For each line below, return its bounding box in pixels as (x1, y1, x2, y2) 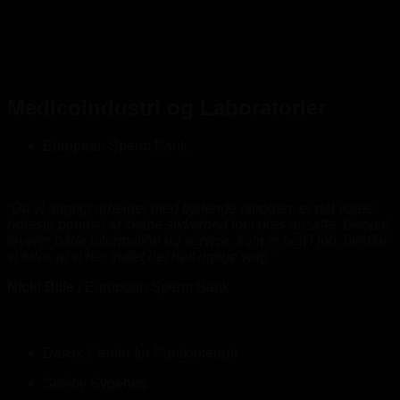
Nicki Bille (7, 279, 74, 295)
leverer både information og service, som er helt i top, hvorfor (7, 232, 387, 248)
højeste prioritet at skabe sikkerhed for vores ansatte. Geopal (7, 216, 389, 232)
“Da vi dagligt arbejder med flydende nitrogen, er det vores (7, 200, 373, 216)
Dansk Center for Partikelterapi (43, 345, 237, 361)
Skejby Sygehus (43, 375, 146, 391)
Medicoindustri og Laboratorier (7, 95, 326, 120)
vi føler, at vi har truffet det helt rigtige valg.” (7, 248, 276, 264)
